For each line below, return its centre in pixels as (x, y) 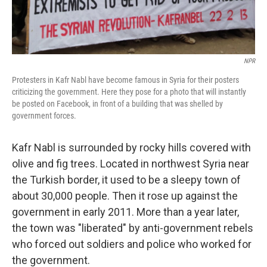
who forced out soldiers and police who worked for (132, 244)
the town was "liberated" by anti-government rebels (133, 228)
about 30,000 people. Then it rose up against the (125, 196)
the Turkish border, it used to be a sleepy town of (126, 180)
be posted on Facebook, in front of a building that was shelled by (117, 104)
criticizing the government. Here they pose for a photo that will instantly (129, 92)
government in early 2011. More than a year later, (125, 212)
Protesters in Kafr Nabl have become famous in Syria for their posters (125, 80)
